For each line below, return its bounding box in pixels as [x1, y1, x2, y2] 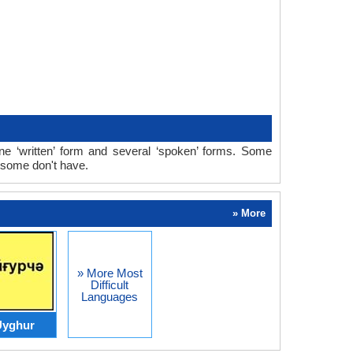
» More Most [76, 266, 143, 280]
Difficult [91, 277, 128, 292]
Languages [81, 289, 138, 303]
